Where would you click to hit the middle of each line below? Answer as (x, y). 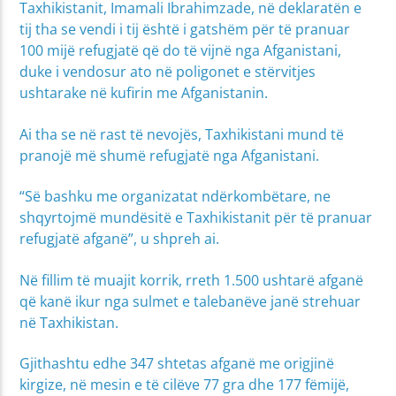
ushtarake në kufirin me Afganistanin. (144, 93)
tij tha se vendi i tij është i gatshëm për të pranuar (185, 30)
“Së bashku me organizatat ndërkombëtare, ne (175, 197)
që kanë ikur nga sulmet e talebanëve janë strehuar (190, 301)
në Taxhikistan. (69, 322)
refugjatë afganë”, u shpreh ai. (120, 239)
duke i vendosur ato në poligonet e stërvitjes (168, 72)
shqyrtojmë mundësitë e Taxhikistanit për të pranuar (196, 218)
